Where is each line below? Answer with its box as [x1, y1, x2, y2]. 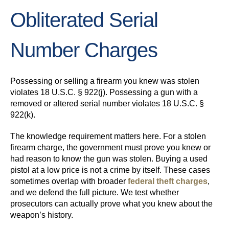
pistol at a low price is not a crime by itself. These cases [10, 166, 210, 175]
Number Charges [10, 39, 157, 62]
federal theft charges [126, 177, 208, 186]
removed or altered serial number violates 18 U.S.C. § [10, 99, 204, 108]
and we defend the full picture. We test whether [10, 188, 179, 197]
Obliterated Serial [10, 9, 158, 32]
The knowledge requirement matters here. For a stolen [10, 132, 206, 141]
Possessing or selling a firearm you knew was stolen [10, 77, 199, 86]
